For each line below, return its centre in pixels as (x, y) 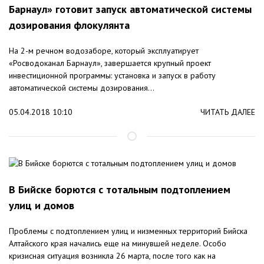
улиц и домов (42, 206)
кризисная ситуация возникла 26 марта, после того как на (112, 256)
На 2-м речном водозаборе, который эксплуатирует (104, 51)
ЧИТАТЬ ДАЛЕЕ (228, 112)
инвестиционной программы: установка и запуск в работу (112, 76)
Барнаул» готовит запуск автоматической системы (130, 9)
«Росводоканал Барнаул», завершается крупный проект (110, 63)
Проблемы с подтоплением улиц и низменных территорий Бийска (128, 231)
